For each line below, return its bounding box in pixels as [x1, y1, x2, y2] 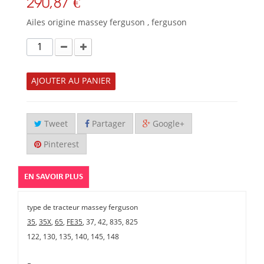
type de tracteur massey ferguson [27, 203, 138, 212]
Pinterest [41, 140, 79, 150]
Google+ [150, 119, 184, 130]
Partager [90, 119, 126, 130]
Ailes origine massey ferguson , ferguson [27, 18, 187, 28]
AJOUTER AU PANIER [31, 76, 111, 87]
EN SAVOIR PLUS [24, 173, 83, 182]
